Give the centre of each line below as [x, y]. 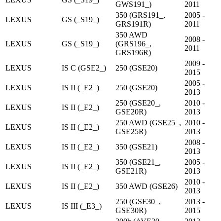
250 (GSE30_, [138, 201]
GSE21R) [131, 171]
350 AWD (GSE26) [147, 186]
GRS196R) [133, 52]
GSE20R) [131, 111]
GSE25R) [131, 131]
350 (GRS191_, [140, 15]
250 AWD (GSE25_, [148, 122]
